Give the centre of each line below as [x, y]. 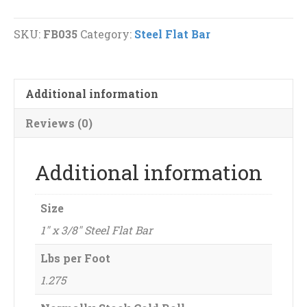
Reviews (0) [59, 123]
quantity [38, 61]
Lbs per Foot [75, 258]
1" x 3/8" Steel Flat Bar [97, 230]
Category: [107, 34]
